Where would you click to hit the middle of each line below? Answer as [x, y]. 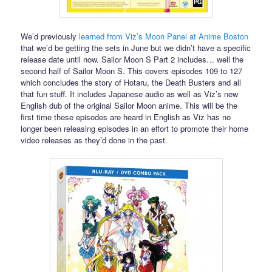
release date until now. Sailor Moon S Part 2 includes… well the [132, 59]
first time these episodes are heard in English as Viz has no [126, 117]
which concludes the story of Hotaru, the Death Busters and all [131, 83]
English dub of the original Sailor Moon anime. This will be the [129, 106]
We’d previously [50, 36]
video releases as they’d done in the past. [94, 140]
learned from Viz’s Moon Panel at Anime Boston [164, 36]
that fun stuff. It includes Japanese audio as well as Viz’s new [130, 94]
